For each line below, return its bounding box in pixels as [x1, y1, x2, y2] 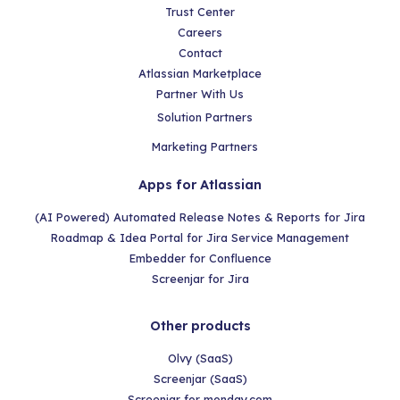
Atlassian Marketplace [138, 66, 262, 81]
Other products [149, 317, 251, 334]
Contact [178, 46, 222, 61]
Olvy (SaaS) [167, 350, 233, 365]
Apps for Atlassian [138, 176, 262, 194]
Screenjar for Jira [151, 271, 249, 286]
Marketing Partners [151, 139, 258, 154]
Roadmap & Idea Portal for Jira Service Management [51, 230, 349, 245]
